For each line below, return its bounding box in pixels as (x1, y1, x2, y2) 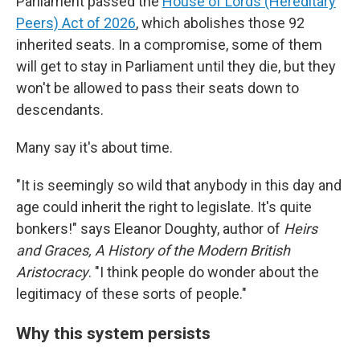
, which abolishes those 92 (136, 14, 305, 32)
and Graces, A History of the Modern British (16, 242, 290, 260)
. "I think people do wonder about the (88, 264, 319, 281)
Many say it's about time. (16, 139, 173, 157)
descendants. (16, 101, 104, 119)
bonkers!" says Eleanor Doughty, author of (16, 220, 284, 238)
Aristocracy (16, 264, 88, 281)
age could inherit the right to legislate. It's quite (16, 198, 312, 216)
